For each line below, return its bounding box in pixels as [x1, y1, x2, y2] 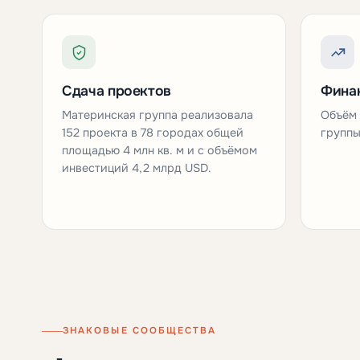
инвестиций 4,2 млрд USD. [62, 161, 211, 176]
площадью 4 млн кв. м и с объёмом [62, 143, 257, 158]
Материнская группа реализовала [62, 108, 253, 123]
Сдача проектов [62, 82, 172, 100]
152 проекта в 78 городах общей [62, 125, 243, 141]
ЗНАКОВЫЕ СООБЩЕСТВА [63, 325, 217, 337]
